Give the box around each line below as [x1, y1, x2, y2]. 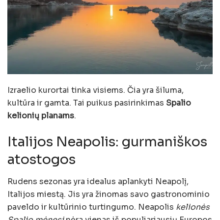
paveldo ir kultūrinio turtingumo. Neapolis [7, 201, 176, 212]
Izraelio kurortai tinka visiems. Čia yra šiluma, [7, 84, 184, 95]
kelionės [176, 201, 210, 212]
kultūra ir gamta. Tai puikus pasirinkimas [7, 97, 166, 108]
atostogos [7, 151, 76, 168]
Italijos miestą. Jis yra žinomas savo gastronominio [7, 189, 210, 199]
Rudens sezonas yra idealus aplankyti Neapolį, [7, 176, 189, 187]
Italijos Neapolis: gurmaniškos [7, 134, 207, 151]
